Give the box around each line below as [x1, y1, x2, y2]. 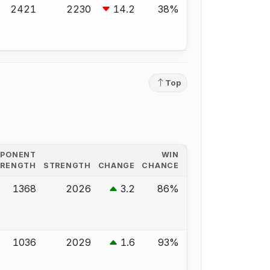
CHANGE [98, 160, 135, 170]
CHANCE [142, 160, 179, 170]
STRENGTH [43, 160, 91, 170]
